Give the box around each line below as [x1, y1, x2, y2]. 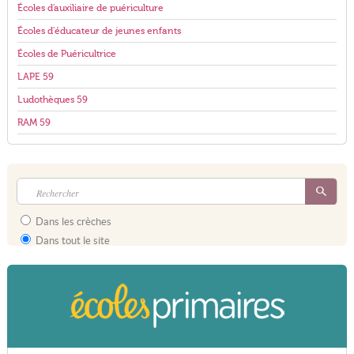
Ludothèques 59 [17, 94, 88, 105]
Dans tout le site [32, 235, 110, 247]
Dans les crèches [32, 216, 111, 228]
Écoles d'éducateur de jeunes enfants [17, 25, 181, 36]
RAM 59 [17, 117, 51, 128]
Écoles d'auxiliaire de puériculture [17, 2, 164, 13]
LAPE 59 [17, 71, 54, 82]
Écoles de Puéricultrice [17, 48, 116, 59]
